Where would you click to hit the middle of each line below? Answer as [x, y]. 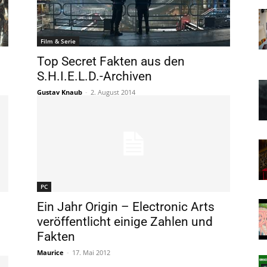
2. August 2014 [113, 92]
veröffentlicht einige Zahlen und [125, 221]
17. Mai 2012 [91, 252]
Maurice [50, 252]
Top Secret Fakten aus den [111, 61]
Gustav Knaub [60, 92]
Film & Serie [58, 41]
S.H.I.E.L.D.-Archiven [94, 76]
